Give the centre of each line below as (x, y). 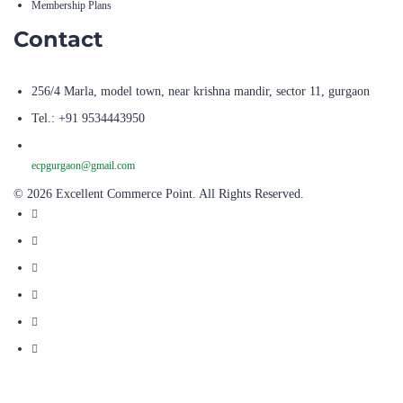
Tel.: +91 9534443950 (88, 118)
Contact (58, 39)
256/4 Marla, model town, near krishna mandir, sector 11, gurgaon (201, 91)
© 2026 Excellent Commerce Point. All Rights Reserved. (159, 193)
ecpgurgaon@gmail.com (83, 165)
